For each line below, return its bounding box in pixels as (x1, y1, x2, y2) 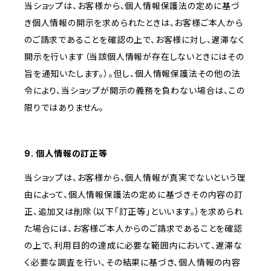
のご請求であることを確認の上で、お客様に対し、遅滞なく (24, 34, 245, 45)
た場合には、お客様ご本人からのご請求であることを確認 (24, 223, 243, 234)
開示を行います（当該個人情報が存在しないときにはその (24, 51, 244, 62)
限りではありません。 (24, 102, 104, 113)
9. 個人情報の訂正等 (24, 148, 108, 159)
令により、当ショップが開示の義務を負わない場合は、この (24, 85, 245, 96)
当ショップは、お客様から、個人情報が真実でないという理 (24, 172, 246, 183)
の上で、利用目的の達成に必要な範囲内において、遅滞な (24, 240, 243, 251)
